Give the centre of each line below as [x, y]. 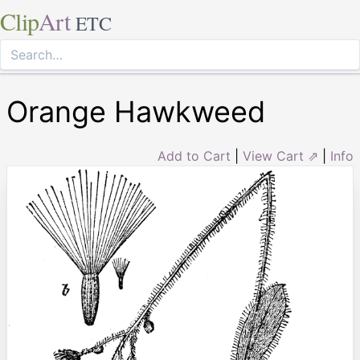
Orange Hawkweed [136, 112]
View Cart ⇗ [280, 156]
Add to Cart [194, 156]
